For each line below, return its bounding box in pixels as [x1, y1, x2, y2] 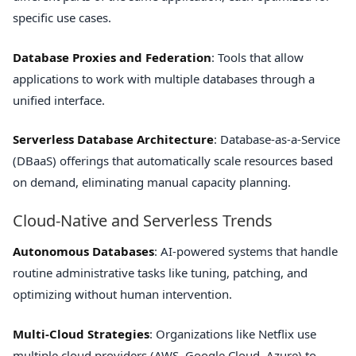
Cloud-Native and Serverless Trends [13, 210, 273, 232]
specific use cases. [13, 10, 111, 26]
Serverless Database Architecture [13, 131, 214, 148]
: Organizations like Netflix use [149, 325, 316, 342]
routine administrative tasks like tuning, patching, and [13, 265, 308, 281]
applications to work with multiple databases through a [13, 70, 315, 87]
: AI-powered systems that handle [154, 243, 338, 260]
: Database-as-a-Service [214, 131, 340, 148]
